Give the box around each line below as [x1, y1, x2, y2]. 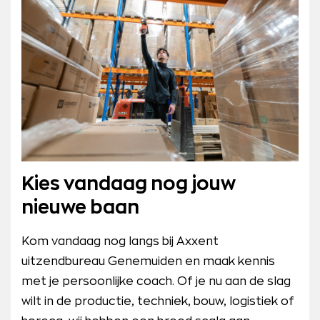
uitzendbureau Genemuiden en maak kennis [21, 255, 275, 267]
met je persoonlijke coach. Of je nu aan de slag [21, 275, 291, 287]
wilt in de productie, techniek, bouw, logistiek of [21, 295, 294, 307]
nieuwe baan [21, 198, 139, 217]
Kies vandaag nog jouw [21, 174, 236, 194]
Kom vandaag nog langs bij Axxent [21, 235, 219, 247]
